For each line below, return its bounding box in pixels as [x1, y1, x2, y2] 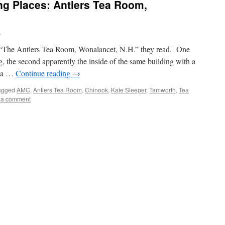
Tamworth [149, 85, 176, 94]
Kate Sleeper [111, 85, 146, 94]
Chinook [85, 85, 108, 94]
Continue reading [16, 68, 72, 78]
